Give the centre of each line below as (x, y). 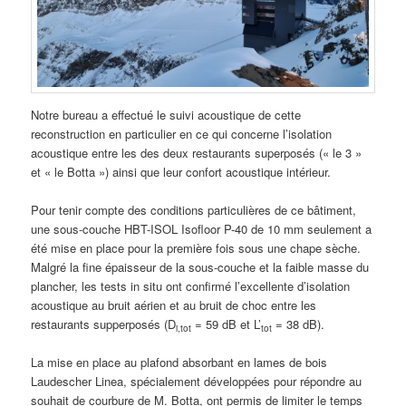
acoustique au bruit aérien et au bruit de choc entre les (174, 305)
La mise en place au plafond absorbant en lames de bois (179, 362)
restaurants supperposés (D (104, 324)
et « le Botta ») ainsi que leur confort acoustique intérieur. (181, 172)
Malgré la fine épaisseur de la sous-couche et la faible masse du (200, 267)
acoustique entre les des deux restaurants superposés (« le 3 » (197, 153)
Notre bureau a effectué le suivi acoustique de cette (166, 115)
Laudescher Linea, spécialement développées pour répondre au (197, 382)
